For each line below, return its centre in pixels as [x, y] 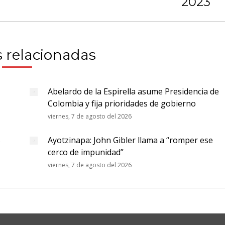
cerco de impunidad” [86, 152]
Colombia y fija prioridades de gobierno [122, 103]
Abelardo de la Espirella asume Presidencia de [133, 91]
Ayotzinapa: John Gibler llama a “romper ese [130, 140]
